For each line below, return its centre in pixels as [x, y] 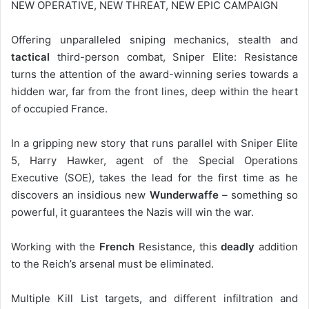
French [117, 246]
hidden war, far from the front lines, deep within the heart [154, 91]
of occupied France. [59, 108]
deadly [238, 246]
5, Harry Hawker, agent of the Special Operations [154, 160]
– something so [258, 195]
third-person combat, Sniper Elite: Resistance [174, 57]
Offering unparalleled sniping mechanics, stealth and [154, 39]
